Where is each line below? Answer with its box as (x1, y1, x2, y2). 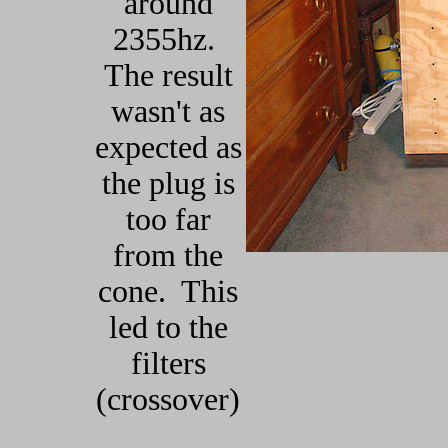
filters (130, 346, 206, 381)
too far (125, 202, 211, 237)
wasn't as (111, 94, 225, 129)
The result (103, 58, 233, 93)
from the (113, 238, 223, 273)
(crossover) (96, 382, 240, 417)
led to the (108, 310, 228, 345)
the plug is (101, 166, 235, 201)
